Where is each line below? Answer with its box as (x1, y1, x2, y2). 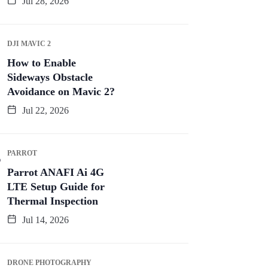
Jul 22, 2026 (20, 105, 69, 116)
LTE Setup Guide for (7, 181, 105, 193)
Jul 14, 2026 (20, 215, 69, 226)
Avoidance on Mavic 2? (7, 86, 115, 98)
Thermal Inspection (7, 195, 98, 208)
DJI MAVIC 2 (7, 39, 51, 48)
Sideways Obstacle (7, 71, 93, 84)
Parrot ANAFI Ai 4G (7, 166, 104, 179)
